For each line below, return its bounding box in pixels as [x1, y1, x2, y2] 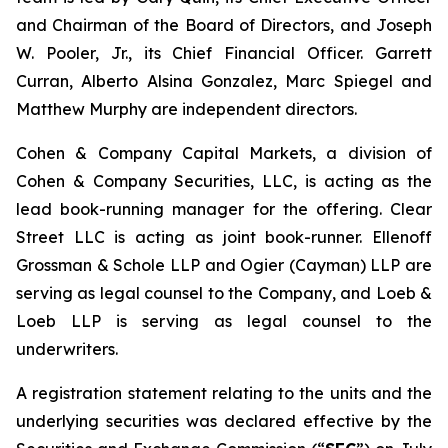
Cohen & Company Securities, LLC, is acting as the [16, 171, 432, 191]
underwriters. [16, 339, 118, 359]
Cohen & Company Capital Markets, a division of [16, 143, 432, 163]
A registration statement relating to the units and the [16, 383, 432, 403]
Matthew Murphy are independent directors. [16, 99, 357, 119]
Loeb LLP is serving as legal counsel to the [16, 311, 432, 331]
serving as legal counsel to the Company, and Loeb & [16, 283, 432, 303]
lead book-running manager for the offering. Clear [16, 199, 432, 219]
